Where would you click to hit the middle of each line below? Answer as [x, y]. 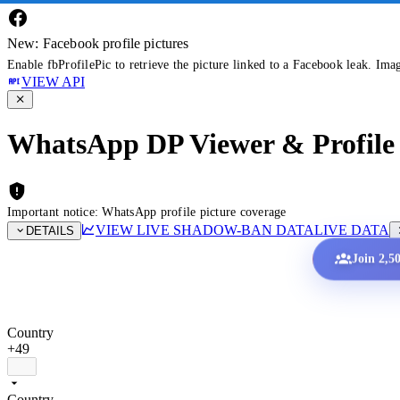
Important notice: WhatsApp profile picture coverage [147, 212]
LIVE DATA [352, 229]
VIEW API [53, 82]
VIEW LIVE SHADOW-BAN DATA [205, 229]
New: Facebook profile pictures [98, 43]
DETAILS [50, 230]
